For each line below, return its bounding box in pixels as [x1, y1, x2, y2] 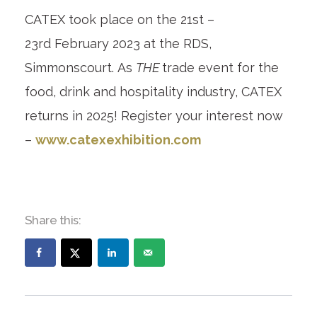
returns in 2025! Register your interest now [24, 108, 283, 124]
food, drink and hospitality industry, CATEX [24, 84, 282, 100]
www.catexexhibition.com [35, 132, 201, 148]
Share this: [24, 213, 81, 228]
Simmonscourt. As [24, 60, 136, 76]
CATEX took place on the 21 [24, 12, 192, 28]
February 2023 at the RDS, [50, 36, 212, 52]
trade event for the [161, 60, 279, 76]
